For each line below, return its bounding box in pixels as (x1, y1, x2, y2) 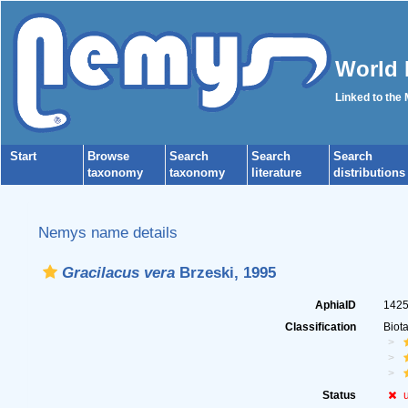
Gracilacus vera (61, 263, 175, 281)
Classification (285, 321, 357, 333)
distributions (333, 166, 405, 179)
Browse (87, 149, 129, 163)
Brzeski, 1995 (174, 263, 276, 281)
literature (251, 166, 301, 179)
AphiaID (315, 299, 357, 311)
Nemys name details (37, 223, 178, 241)
